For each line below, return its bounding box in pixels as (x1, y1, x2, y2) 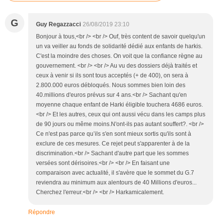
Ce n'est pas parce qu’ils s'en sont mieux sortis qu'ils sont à (36, 130, 191, 138)
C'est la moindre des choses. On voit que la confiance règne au (36, 53, 202, 60)
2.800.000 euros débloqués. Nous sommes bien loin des (36, 82, 185, 89)
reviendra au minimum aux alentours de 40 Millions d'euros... (36, 179, 197, 186)
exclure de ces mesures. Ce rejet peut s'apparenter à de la (36, 140, 190, 147)
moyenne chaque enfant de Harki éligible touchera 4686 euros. (36, 101, 203, 109)
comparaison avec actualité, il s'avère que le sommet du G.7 (36, 169, 194, 177)
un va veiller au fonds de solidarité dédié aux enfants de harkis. (36, 43, 202, 50)
